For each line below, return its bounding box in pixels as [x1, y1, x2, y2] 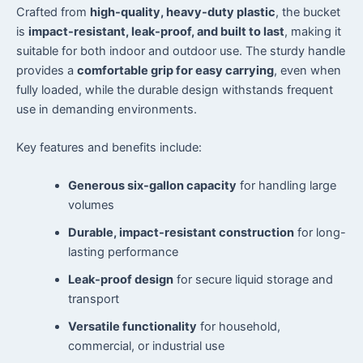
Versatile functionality [67, 319, 197, 335]
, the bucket [275, 4, 340, 19]
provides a [16, 62, 77, 78]
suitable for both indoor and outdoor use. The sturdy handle [16, 43, 345, 58]
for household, [196, 319, 280, 335]
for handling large [236, 178, 336, 194]
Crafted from [16, 4, 90, 19]
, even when [274, 62, 341, 78]
